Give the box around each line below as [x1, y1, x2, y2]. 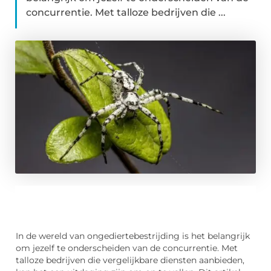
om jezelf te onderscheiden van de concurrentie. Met [16, 243, 238, 253]
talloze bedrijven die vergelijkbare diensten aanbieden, [16, 255, 244, 266]
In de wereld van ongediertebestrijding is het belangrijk [16, 231, 250, 241]
